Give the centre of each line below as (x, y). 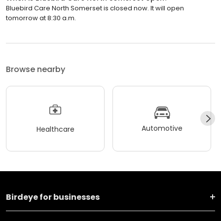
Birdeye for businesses (53, 197)
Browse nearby (36, 69)
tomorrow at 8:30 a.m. (41, 18)
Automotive (162, 129)
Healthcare (55, 129)
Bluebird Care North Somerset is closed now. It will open (95, 8)
